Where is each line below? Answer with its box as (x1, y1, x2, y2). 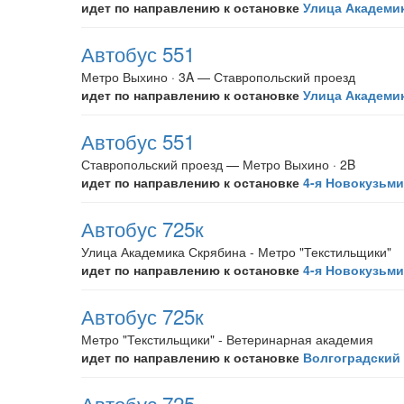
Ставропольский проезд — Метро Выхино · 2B (81, 155, 355, 173)
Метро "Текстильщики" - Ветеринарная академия (81, 330, 373, 348)
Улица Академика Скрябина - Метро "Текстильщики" (81, 243, 391, 261)
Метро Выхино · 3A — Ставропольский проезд (81, 68, 355, 86)
